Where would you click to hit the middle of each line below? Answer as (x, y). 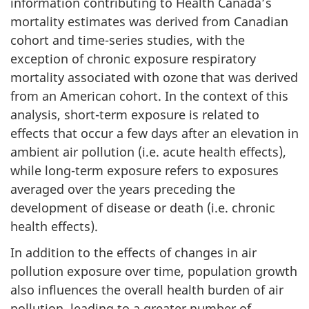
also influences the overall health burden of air (147, 290)
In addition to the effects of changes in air (133, 252)
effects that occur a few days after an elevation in (154, 133)
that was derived (249, 77)
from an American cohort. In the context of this (149, 96)
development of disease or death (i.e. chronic (143, 207)
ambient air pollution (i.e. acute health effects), (148, 151)
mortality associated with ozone (104, 77)
